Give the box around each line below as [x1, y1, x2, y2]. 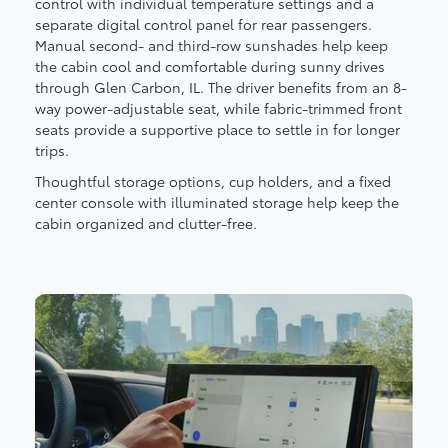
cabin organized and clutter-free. [35, 212, 257, 233]
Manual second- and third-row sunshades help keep [35, 34, 388, 55]
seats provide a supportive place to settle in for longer [35, 118, 400, 139]
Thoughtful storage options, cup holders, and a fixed [35, 170, 391, 191]
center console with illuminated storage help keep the [35, 191, 399, 212]
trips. [35, 139, 69, 160]
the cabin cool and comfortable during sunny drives [35, 55, 385, 76]
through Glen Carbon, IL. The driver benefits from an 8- [35, 76, 407, 97]
